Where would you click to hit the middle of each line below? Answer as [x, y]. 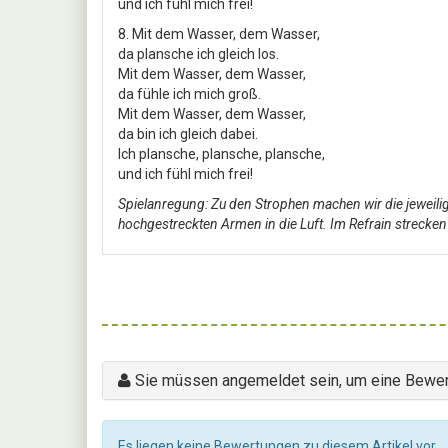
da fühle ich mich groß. [189, 93]
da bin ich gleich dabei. [188, 133]
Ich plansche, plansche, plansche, [221, 153]
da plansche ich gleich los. [198, 53]
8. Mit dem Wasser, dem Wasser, [219, 33]
